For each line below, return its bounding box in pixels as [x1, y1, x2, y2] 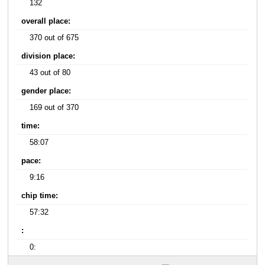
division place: [21, 52, 76, 61]
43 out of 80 [30, 69, 71, 77]
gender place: [21, 87, 72, 96]
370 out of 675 [30, 34, 79, 43]
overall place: [21, 17, 71, 26]
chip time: [21, 192, 59, 201]
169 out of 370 [30, 104, 79, 112]
